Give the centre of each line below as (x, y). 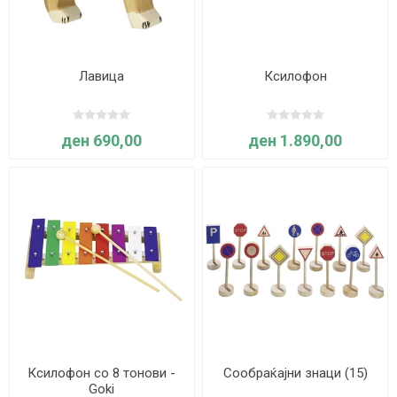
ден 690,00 (102, 140)
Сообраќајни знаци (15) (295, 373)
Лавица (102, 76)
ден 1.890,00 (296, 140)
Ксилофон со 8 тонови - (102, 373)
